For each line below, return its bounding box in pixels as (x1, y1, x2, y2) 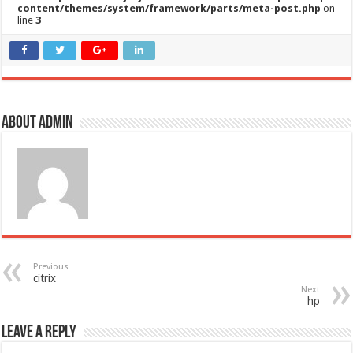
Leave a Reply (2, 324, 77, 343)
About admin (2, 114, 73, 133)
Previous (33, 262, 69, 273)
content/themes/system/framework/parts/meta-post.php (17, 2, 321, 15)
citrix (33, 272, 57, 285)
